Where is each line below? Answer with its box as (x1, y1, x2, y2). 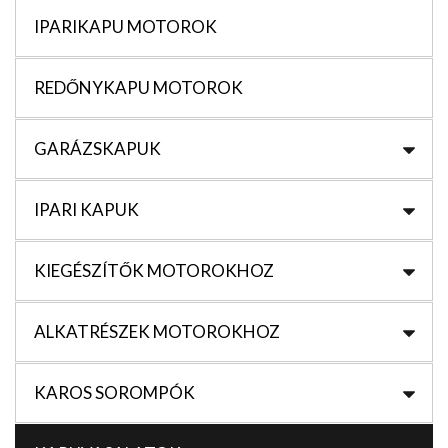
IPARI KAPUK (34, 199, 139, 221)
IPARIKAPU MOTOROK (34, 16, 217, 38)
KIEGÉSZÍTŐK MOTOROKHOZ (34, 260, 274, 282)
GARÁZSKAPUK (34, 138, 161, 160)
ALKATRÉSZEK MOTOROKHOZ (34, 321, 280, 343)
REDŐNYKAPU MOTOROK (34, 77, 243, 99)
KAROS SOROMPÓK (34, 382, 195, 404)
